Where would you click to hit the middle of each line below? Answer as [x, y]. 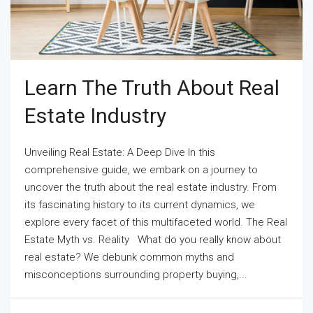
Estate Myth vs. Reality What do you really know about [153, 240]
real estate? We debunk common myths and [129, 257]
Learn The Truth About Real [152, 88]
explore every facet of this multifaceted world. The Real [156, 222]
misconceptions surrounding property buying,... [136, 275]
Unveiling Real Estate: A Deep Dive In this [120, 152]
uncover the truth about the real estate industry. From [151, 187]
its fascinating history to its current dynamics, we [140, 205]
